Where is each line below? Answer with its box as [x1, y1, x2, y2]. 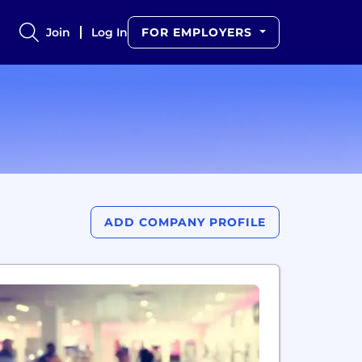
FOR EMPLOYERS [141, 25, 257, 40]
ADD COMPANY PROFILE [103, 215, 266, 229]
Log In [91, 25, 128, 40]
